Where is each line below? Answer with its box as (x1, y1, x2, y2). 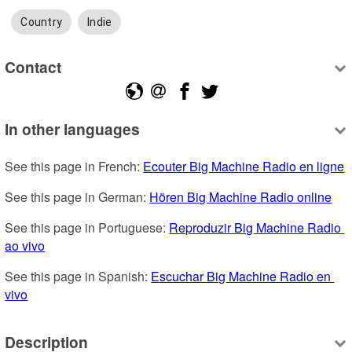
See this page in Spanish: (5, 267, 152, 286)
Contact (5, 55, 62, 78)
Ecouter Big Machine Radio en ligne (143, 157, 345, 176)
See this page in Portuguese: (5, 218, 170, 237)
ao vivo (5, 236, 46, 255)
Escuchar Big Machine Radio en (151, 267, 332, 286)
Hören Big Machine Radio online (149, 188, 332, 207)
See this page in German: (5, 188, 150, 207)
